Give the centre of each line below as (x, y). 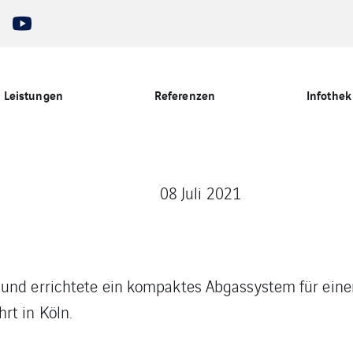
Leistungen (33, 95)
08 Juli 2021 (200, 193)
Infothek (329, 95)
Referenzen (184, 95)
